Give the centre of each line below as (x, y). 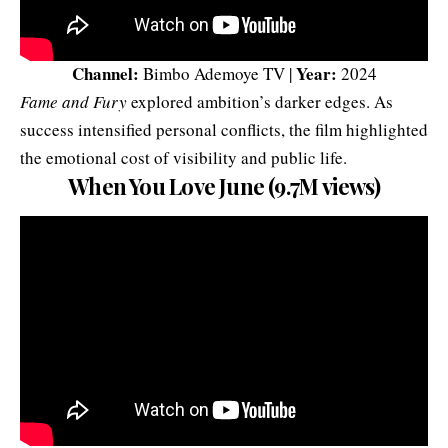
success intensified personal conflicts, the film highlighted (224, 130)
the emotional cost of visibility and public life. (183, 158)
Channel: (105, 74)
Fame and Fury (73, 102)
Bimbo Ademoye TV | (217, 74)
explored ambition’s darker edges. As (262, 102)
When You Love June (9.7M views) (224, 186)
